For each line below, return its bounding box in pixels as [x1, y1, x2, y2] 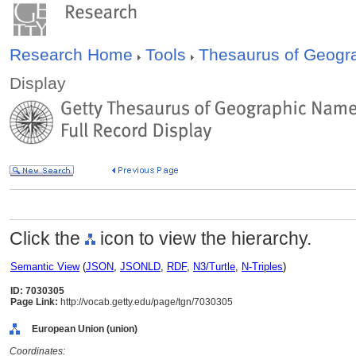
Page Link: [10, 296, 58, 308]
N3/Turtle [193, 261, 235, 273]
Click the [10, 228, 85, 249]
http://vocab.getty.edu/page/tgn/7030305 [58, 296, 233, 308]
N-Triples [242, 261, 283, 273]
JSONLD [120, 261, 161, 273]
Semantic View [10, 261, 79, 273]
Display [10, 74, 66, 92]
